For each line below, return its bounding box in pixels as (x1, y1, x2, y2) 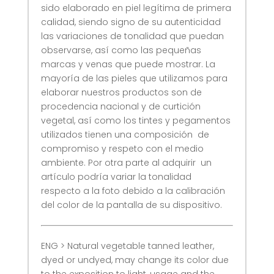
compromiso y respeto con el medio (40, 143, 204, 155)
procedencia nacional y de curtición (40, 100, 201, 113)
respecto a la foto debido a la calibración (40, 185, 225, 197)
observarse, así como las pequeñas (40, 44, 201, 56)
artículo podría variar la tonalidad (40, 171, 191, 183)
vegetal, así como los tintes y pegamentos (40, 114, 231, 127)
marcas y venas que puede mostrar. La (40, 58, 215, 70)
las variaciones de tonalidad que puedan (40, 30, 224, 42)
